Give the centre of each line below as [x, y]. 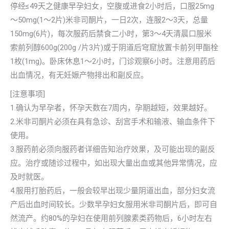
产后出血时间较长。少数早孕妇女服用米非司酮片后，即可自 [114, 204]
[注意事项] [28, 94]
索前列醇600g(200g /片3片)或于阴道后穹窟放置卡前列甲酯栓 [114, 48]
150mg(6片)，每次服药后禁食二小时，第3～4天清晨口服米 [111, 34]
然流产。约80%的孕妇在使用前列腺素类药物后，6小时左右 [111, 218]
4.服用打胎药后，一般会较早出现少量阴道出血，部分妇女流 [113, 191]
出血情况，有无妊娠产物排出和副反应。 [79, 75]
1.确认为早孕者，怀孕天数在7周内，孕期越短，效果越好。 [111, 108]
